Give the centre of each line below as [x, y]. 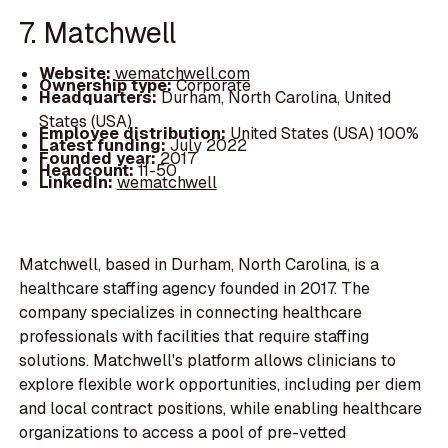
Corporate [213, 86]
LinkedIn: [77, 182]
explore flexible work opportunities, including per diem [220, 385]
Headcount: [88, 170]
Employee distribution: [134, 134]
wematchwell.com [182, 74]
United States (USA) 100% [324, 134]
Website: [76, 74]
